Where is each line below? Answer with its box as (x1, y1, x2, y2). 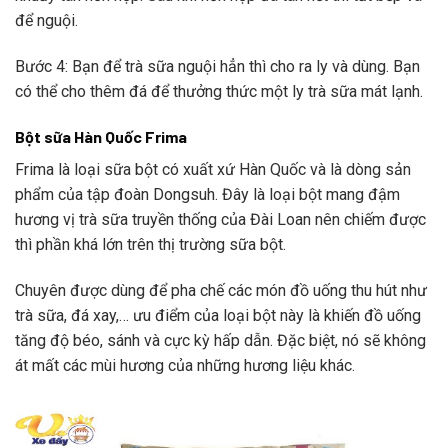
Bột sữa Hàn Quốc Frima (15, 127, 187, 147)
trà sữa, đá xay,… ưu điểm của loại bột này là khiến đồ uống (15, 306, 421, 326)
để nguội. (15, 10, 78, 30)
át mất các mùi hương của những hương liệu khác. (15, 356, 355, 376)
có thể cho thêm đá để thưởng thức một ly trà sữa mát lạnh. (15, 81, 423, 101)
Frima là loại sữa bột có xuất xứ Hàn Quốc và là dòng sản (15, 160, 411, 180)
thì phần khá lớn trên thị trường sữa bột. (15, 235, 286, 255)
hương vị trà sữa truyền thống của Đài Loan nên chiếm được (15, 210, 426, 230)
